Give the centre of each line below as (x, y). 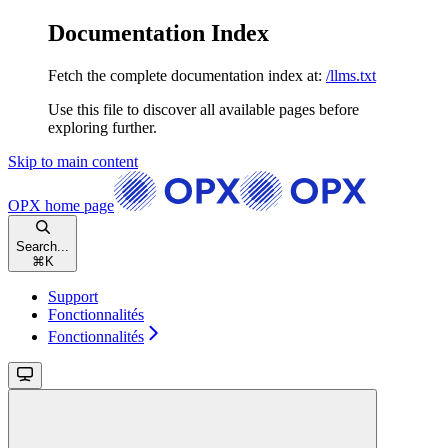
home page (77, 205)
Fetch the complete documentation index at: (185, 75)
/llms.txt (351, 75)
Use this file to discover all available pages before (203, 109)
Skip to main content (73, 161)
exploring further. (102, 127)
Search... (42, 246)
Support (73, 296)
